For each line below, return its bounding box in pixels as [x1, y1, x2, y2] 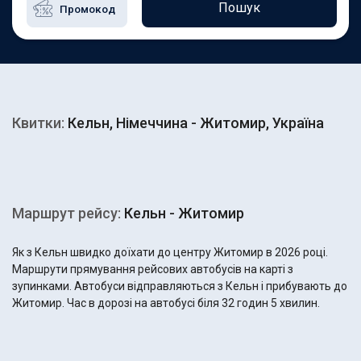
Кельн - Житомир [121, 205, 244, 222]
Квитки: [12, 114, 64, 131]
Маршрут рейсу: [12, 205, 121, 222]
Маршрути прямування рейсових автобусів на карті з [12, 263, 293, 276]
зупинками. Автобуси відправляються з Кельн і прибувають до [12, 280, 347, 293]
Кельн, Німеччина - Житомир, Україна [64, 114, 324, 131]
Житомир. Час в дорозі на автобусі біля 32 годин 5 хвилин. [12, 297, 320, 309]
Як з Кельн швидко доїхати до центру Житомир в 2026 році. [12, 246, 328, 259]
